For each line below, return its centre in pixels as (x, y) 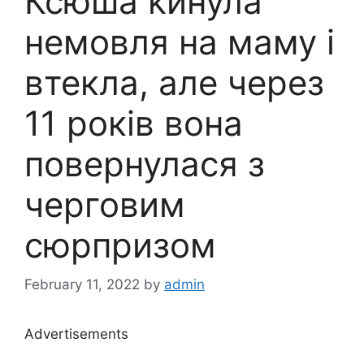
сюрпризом (120, 245)
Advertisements (76, 334)
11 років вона (134, 123)
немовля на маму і (180, 41)
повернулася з (145, 163)
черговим (105, 204)
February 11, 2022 (82, 285)
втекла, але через (174, 82)
